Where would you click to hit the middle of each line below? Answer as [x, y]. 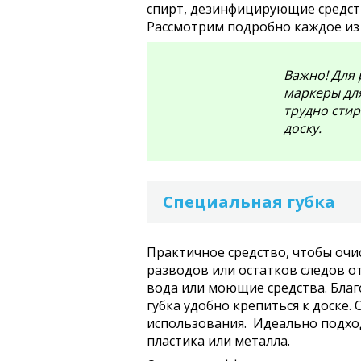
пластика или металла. [218, 341]
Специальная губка [249, 202]
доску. [303, 128]
